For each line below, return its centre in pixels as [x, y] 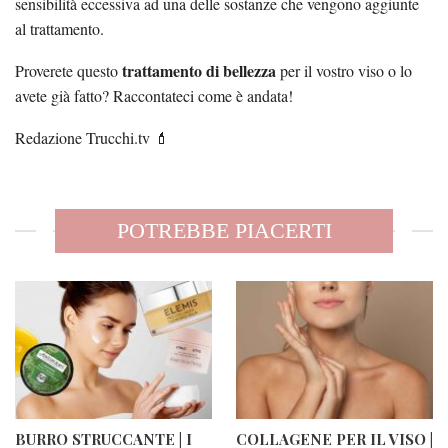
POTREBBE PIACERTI [224, 230]
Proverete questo [68, 70]
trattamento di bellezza [199, 70]
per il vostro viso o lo [344, 70]
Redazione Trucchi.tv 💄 [92, 137]
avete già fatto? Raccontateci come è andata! [154, 95]
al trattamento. [59, 28]
